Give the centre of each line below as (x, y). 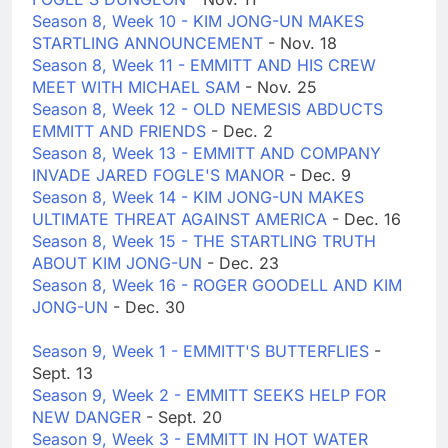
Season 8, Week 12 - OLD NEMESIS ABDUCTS (207, 109)
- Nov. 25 (281, 87)
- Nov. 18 (302, 43)
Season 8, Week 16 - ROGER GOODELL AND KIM (217, 285)
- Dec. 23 (243, 263)
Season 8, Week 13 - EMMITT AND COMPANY (206, 153)
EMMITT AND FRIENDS (121, 131)
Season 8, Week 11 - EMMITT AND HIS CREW (204, 65)
